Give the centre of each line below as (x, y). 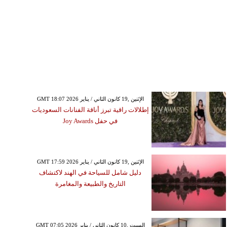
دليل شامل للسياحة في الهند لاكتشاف (90, 173)
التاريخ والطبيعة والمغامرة (90, 184)
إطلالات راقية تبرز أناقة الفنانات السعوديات (90, 110)
